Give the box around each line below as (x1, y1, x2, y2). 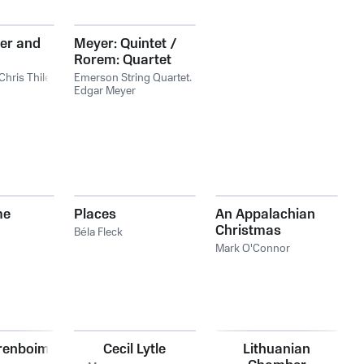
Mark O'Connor (215, 240, 291, 257)
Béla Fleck (73, 224, 123, 240)
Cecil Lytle (103, 340, 167, 359)
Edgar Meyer (73, 83, 136, 99)
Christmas (215, 221, 282, 240)
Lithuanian (243, 340, 311, 359)
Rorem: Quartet (73, 50, 171, 70)
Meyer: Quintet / (73, 34, 177, 54)
